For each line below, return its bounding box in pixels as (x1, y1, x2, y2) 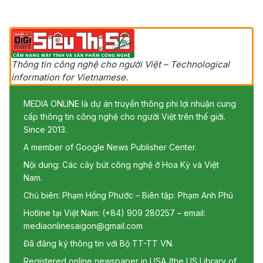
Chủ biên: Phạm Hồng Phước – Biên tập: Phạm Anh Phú (23, 190, 233, 200)
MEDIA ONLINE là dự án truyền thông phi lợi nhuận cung (23, 98, 236, 109)
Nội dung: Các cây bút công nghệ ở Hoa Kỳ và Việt (23, 159, 219, 170)
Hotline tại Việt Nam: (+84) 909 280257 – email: (23, 207, 205, 218)
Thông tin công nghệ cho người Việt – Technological (11, 58, 230, 70)
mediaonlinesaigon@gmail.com (23, 220, 143, 231)
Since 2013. (23, 124, 67, 134)
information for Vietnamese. (11, 71, 128, 83)
